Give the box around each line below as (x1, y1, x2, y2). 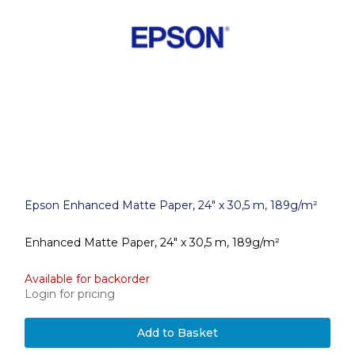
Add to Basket (137, 326, 218, 340)
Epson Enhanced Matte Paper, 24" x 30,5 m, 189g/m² (25, 198, 318, 212)
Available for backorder (25, 272, 150, 286)
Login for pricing (25, 287, 115, 301)
